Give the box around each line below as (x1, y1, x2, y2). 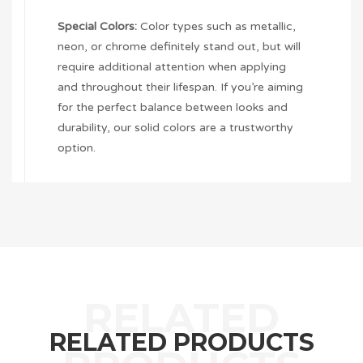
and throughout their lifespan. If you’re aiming (58, 80, 303, 95)
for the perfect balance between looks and (58, 100, 288, 115)
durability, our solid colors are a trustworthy (58, 121, 293, 135)
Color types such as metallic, (137, 19, 296, 34)
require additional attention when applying (58, 60, 286, 75)
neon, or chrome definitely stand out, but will (58, 40, 301, 54)
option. (58, 141, 96, 156)
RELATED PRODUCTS (49, 327, 314, 358)
